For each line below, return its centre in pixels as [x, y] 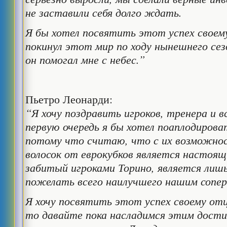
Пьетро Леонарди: [69, 99]
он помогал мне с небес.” [85, 59]
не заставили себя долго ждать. [104, 12]
